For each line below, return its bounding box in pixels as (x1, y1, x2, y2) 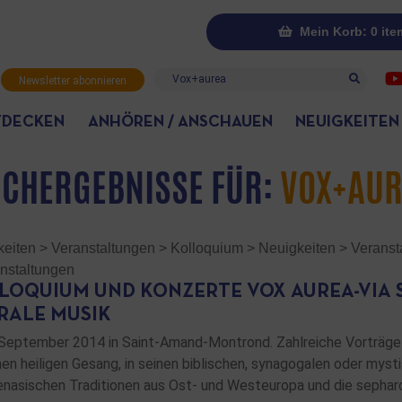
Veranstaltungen (51, 240, 155, 256)
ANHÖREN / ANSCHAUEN (87, 115, 273, 130)
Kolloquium (170, 240, 243, 256)
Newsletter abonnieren (19, 74, 127, 87)
